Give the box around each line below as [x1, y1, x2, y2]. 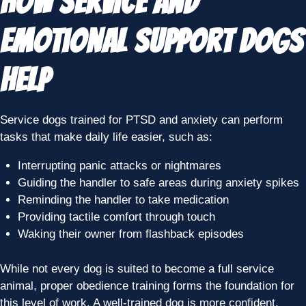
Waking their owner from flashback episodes [17, 227, 244, 241]
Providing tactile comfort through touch [17, 210, 215, 224]
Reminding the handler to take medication [17, 193, 229, 207]
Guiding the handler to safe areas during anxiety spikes [17, 176, 299, 190]
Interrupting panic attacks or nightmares [17, 159, 221, 173]
